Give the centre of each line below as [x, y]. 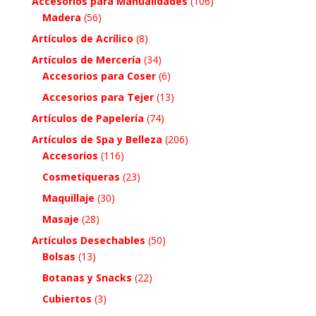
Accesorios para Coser [99, 76]
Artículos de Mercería [86, 60]
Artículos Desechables [88, 241]
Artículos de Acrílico [82, 39]
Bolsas [59, 257]
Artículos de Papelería [87, 119]
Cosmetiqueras [81, 177]
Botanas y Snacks [87, 278]
